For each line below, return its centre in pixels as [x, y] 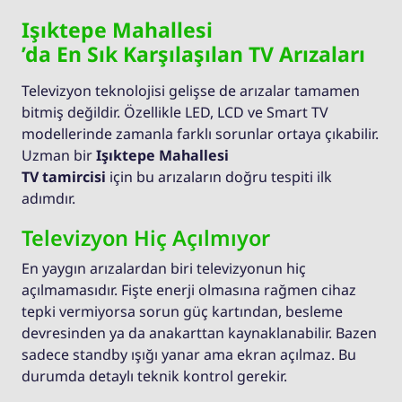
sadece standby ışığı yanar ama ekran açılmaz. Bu [189, 355]
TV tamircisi [64, 177]
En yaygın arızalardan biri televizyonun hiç [164, 269]
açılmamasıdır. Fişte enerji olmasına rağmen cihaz [189, 290]
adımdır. [48, 199]
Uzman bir [59, 156]
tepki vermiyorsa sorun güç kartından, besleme [182, 312]
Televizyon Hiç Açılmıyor [146, 238]
